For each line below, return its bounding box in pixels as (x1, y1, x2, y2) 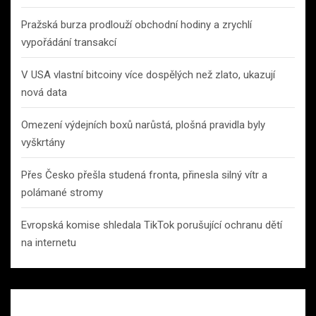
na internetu (21, 236, 76, 249)
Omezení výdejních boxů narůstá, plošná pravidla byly (21, 118, 265, 131)
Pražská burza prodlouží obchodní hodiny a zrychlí (21, 18, 252, 31)
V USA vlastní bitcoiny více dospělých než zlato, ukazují (21, 68, 275, 81)
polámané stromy (21, 186, 103, 199)
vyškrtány (21, 135, 65, 149)
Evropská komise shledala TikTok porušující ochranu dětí (21, 218, 282, 231)
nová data (21, 85, 67, 99)
